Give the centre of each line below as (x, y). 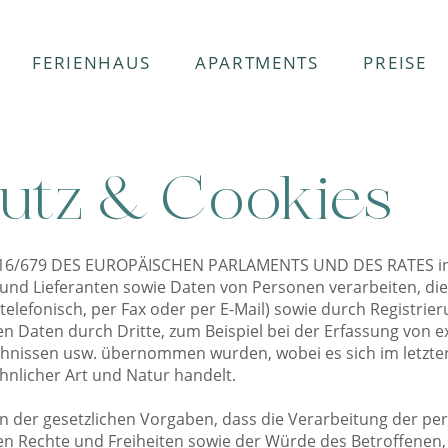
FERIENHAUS (91, 62)
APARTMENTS (256, 62)
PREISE (395, 62)
